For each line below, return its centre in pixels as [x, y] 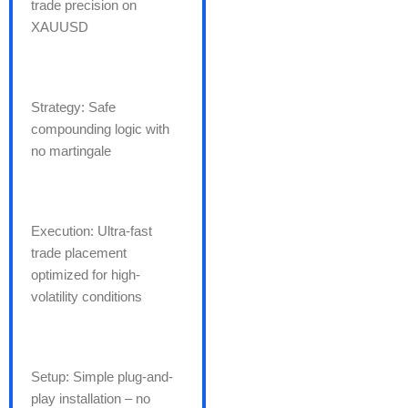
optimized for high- [86, 275]
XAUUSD [60, 27]
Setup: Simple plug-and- [102, 377]
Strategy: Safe [73, 107]
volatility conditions [87, 297]
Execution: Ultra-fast [92, 231]
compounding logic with [100, 129]
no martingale [71, 151]
